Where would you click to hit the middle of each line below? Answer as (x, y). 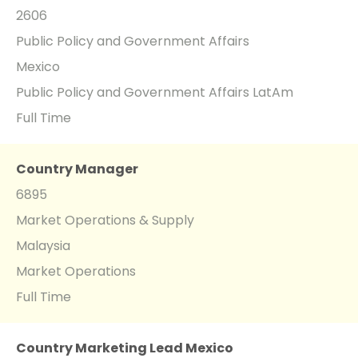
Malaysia (43, 245)
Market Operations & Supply (105, 220)
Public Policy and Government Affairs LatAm (155, 92)
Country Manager (77, 169)
